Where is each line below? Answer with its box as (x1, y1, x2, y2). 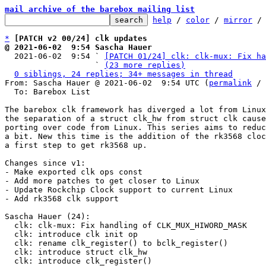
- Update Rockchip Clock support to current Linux (5, 185, 233, 194)
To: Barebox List (5, 87, 14, 96)
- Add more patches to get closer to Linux (5, 176, 199, 185)
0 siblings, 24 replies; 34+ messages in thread (14, 69, 233, 78)
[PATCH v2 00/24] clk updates (14, 34, 147, 43)
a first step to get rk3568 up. (5, 141, 147, 150)
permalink (209, 78, 252, 87)
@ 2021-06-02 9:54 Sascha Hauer (5, 43, 152, 52)
